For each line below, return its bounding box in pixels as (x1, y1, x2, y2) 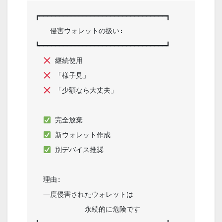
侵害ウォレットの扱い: (35, 27, 43, 35)
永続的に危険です (35, 205, 43, 214)
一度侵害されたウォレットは (35, 190, 43, 199)
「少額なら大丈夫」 (51, 86, 165, 95)
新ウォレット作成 (51, 131, 170, 139)
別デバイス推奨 (51, 146, 171, 154)
